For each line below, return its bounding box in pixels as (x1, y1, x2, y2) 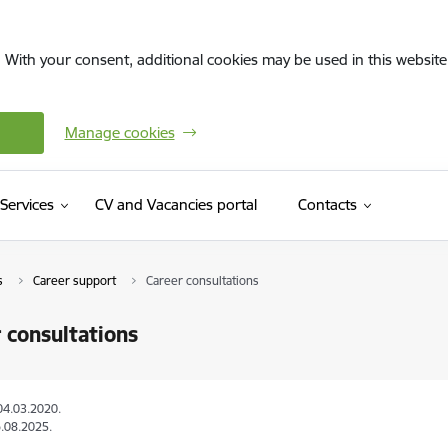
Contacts (297, 195, 357, 214)
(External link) (255, 194, 347, 213)
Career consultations (145, 273, 259, 288)
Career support (32, 273, 116, 288)
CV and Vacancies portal (94, 195, 257, 214)
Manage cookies (64, 123, 175, 142)
